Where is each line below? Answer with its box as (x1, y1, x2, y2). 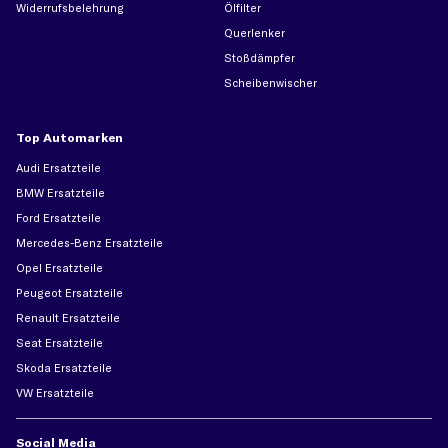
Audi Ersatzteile (16, 161, 101, 176)
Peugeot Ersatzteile (16, 286, 123, 301)
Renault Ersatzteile (16, 311, 120, 326)
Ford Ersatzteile (16, 211, 101, 226)
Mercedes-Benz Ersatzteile (16, 236, 163, 251)
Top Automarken (16, 130, 123, 146)
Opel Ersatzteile (16, 261, 103, 276)
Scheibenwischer (224, 76, 317, 91)
